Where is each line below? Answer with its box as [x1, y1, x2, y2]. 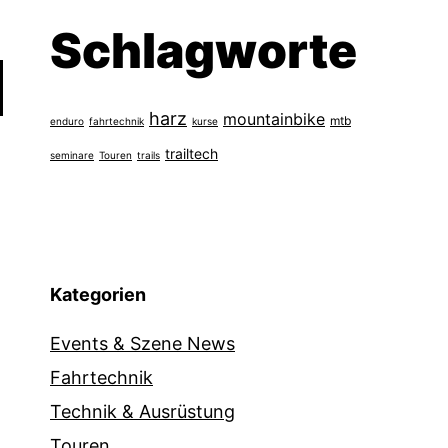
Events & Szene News [50, 333, 235, 354]
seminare [50, 149, 94, 161]
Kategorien [50, 284, 146, 305]
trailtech [165, 145, 218, 162]
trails [137, 149, 160, 161]
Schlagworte [50, 21, 357, 80]
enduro [50, 115, 84, 127]
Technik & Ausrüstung [50, 401, 235, 422]
